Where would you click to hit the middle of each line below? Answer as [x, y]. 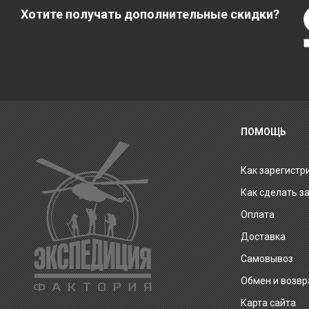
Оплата [257, 215]
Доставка [263, 237]
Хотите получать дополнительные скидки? [150, 14]
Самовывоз [267, 259]
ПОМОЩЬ [263, 132]
